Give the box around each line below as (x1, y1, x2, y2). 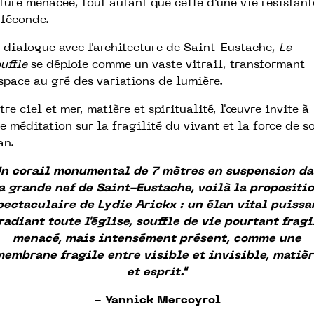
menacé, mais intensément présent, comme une (13, 233, 301, 245)
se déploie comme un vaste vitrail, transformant (27, 60, 305, 71)
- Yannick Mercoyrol (93, 295, 221, 306)
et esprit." (127, 267, 187, 278)
